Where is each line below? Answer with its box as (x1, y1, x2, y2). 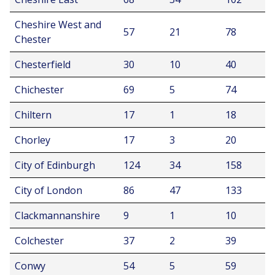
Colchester (15, 234, 64, 247)
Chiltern (15, 108, 52, 122)
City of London (15, 184, 82, 197)
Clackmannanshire (15, 209, 100, 222)
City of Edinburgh (15, 158, 95, 172)
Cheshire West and (15, 18, 101, 31)
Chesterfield (15, 58, 71, 71)
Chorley (15, 133, 50, 147)
